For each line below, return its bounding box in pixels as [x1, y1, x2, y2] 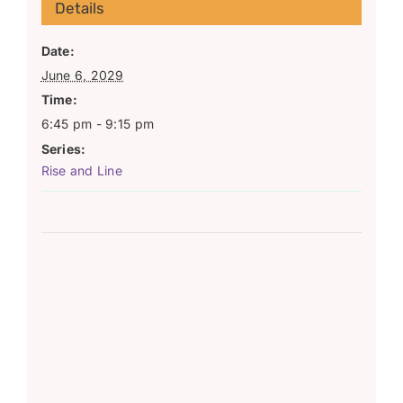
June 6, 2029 [40, 67, 124, 83]
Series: [40, 140, 86, 157]
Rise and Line [40, 162, 123, 178]
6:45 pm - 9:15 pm [40, 115, 155, 131]
